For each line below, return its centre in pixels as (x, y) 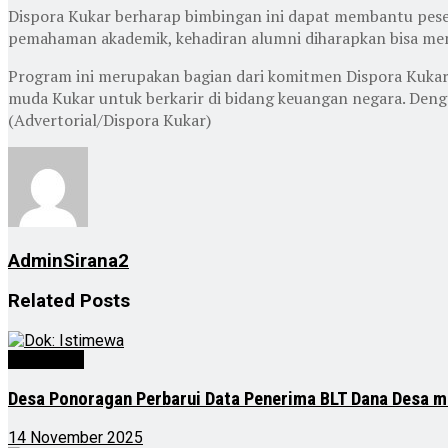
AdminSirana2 (68, 260)
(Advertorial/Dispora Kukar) (109, 119)
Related (41, 301)
